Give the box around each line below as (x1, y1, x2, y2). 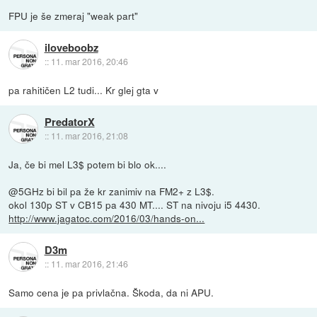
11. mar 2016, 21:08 (50, 129, 128, 142)
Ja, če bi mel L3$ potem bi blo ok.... (8, 156, 167, 171)
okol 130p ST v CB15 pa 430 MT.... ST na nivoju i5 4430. (8, 197, 261, 212)
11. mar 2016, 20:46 (50, 54, 128, 67)
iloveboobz (44, 39, 98, 55)
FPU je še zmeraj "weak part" (8, 8, 139, 23)
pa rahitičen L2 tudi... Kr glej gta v (8, 82, 159, 97)
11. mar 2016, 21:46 (50, 257, 128, 270)
